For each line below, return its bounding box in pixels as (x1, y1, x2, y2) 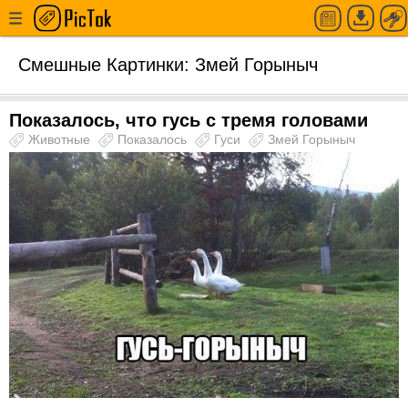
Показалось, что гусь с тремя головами (9, 110, 368, 130)
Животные (28, 132, 94, 147)
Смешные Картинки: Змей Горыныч (18, 55, 318, 75)
